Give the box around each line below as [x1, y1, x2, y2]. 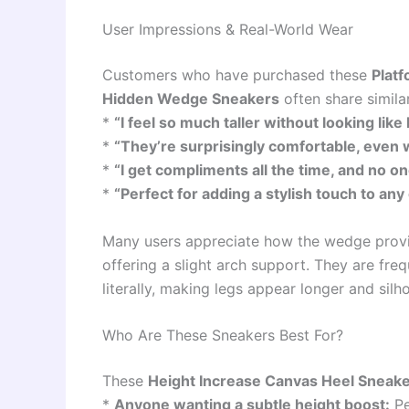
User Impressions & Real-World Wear [102, 20, 353, 39]
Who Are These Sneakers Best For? [102, 326, 343, 345]
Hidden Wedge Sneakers [102, 89, 279, 109]
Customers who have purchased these [102, 66, 372, 85]
